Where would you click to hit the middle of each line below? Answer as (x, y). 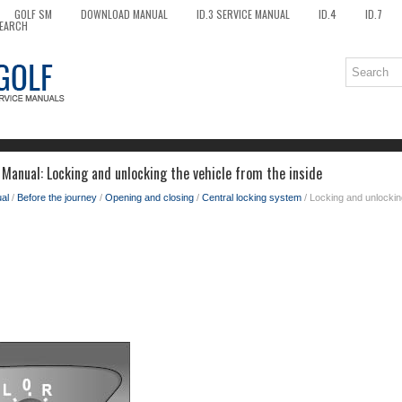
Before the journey (57, 197)
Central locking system (252, 197)
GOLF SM (33, 14)
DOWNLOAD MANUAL (124, 14)
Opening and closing (149, 197)
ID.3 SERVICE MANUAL (243, 14)
